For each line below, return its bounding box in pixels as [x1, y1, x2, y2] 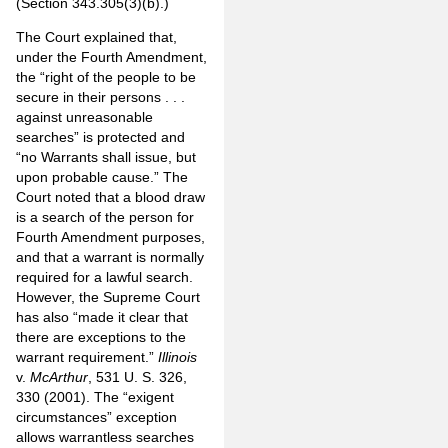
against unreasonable [16, 109, 153, 126]
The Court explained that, [16, 29, 177, 46]
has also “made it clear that [16, 309, 188, 326]
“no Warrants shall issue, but [16, 149, 196, 166]
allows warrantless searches [16, 429, 194, 446]
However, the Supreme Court [16, 289, 200, 306]
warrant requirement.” [16, 349, 158, 366]
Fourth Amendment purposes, [16, 229, 205, 246]
